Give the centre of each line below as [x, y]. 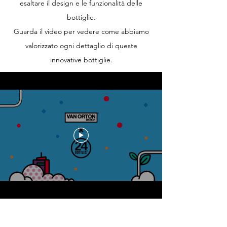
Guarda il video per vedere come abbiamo [81, 31]
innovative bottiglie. [81, 60]
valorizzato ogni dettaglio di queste [81, 46]
